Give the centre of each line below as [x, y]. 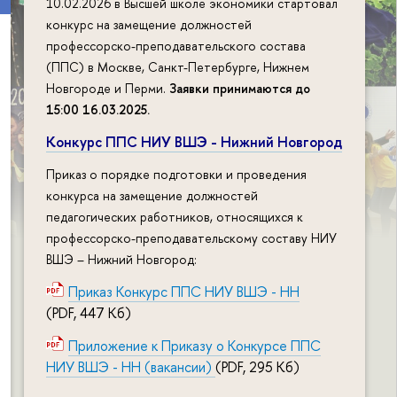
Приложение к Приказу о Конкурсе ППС [195, 345]
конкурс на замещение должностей [149, 24]
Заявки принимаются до [240, 88]
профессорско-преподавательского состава [176, 45]
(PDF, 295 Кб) [257, 366]
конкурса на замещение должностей [152, 196]
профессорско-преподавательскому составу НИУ [191, 238]
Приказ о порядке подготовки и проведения [176, 175]
